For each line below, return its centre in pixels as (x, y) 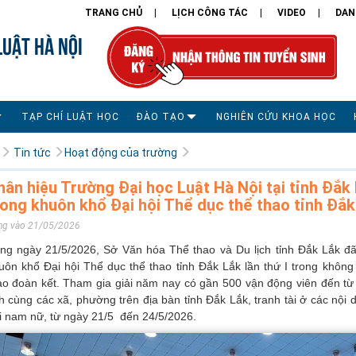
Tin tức (32, 152)
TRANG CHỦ (113, 13)
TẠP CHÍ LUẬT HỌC (70, 116)
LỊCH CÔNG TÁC (209, 13)
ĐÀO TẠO (161, 116)
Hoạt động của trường (120, 152)
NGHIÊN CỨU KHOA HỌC (276, 116)
